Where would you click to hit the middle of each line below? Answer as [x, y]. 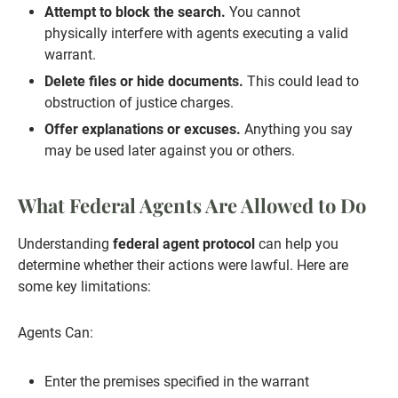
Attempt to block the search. [135, 12]
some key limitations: [84, 287]
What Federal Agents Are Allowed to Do [192, 206]
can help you [297, 244]
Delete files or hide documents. [144, 82]
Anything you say [297, 130]
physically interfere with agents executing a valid [196, 34]
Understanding [65, 244]
